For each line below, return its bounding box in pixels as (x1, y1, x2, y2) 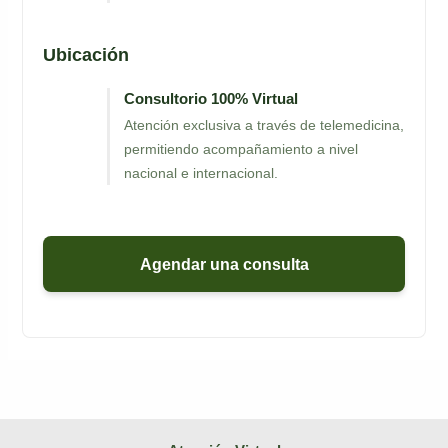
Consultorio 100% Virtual (124, 90, 299, 108)
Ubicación (43, 44, 130, 65)
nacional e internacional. (124, 165, 279, 182)
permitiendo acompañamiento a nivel (124, 141, 359, 158)
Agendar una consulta (139, 255, 309, 274)
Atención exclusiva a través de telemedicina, (124, 117, 405, 134)
